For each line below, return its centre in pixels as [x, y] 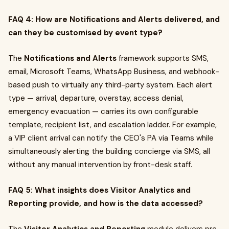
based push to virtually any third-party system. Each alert [110, 85]
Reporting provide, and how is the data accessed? [106, 203]
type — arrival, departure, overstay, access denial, [96, 98]
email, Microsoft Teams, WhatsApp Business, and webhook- [114, 72]
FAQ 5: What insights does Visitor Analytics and [99, 190]
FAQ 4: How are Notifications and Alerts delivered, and [114, 19]
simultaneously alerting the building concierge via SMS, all [109, 151]
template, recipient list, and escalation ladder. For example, [112, 125]
